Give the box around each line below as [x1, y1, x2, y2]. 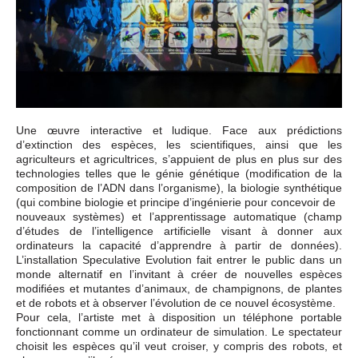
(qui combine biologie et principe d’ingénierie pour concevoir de [16, 195, 336, 209]
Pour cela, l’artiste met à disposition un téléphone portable [16, 310, 342, 324]
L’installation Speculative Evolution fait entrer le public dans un [16, 253, 342, 266]
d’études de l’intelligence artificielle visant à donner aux [16, 224, 342, 237]
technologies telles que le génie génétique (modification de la [16, 166, 342, 180]
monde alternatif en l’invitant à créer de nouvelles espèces [16, 267, 342, 280]
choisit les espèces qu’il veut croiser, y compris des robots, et [16, 339, 342, 352]
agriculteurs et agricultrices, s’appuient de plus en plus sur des [16, 152, 342, 165]
